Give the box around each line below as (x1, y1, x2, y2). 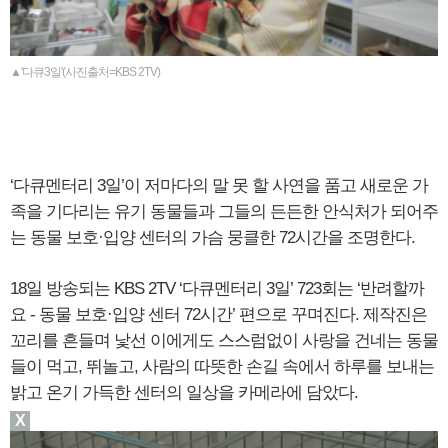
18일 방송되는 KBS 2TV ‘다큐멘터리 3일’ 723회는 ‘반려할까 (10, 279, 424, 299)
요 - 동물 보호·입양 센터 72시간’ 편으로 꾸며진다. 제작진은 (10, 305, 427, 325)
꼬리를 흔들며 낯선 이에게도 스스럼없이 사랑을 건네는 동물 (10, 331, 438, 351)
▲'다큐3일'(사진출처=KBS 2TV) (10, 65, 160, 80)
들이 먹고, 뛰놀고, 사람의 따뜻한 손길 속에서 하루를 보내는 (10, 357, 434, 377)
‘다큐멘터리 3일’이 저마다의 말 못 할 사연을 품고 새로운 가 (10, 176, 428, 196)
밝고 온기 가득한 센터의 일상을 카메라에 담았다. (10, 383, 358, 403)
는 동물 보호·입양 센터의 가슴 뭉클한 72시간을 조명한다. (10, 228, 415, 248)
